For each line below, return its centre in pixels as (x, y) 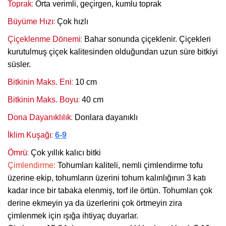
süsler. (19, 64)
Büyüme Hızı (31, 21)
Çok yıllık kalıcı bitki (66, 152)
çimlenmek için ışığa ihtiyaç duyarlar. (74, 215)
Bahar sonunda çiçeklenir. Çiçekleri (148, 39)
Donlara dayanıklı (106, 117)
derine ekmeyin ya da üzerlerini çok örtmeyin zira (95, 203)
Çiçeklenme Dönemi (44, 39)
